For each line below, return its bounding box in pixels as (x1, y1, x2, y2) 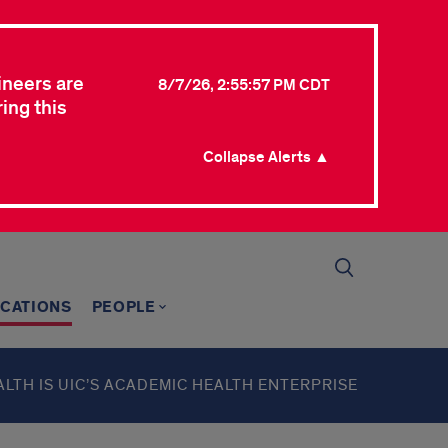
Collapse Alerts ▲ (203, 147, 330, 167)
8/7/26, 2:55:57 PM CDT (158, 75, 330, 95)
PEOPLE (91, 297, 156, 318)
